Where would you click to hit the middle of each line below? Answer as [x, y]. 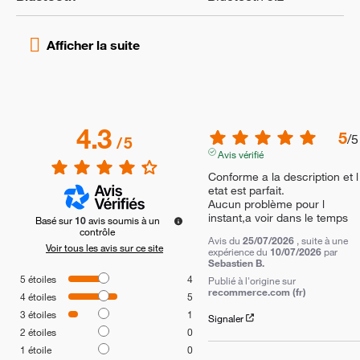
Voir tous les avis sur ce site [104, 247]
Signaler [225, 318]
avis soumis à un [124, 220]
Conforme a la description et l [283, 176]
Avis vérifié [241, 154]
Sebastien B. [236, 262]
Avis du [225, 240]
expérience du [239, 251]
